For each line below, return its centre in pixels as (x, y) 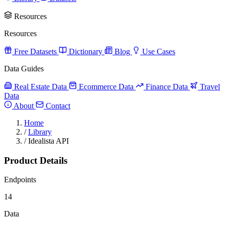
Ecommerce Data (106, 86)
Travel (209, 86)
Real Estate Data (40, 86)
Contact (57, 105)
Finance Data (167, 86)
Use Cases (158, 51)
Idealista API (48, 141)
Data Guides (24, 68)
